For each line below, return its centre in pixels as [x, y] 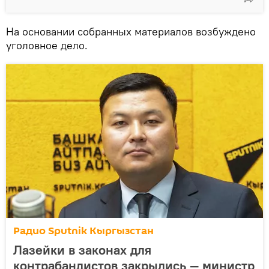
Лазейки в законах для [82, 250]
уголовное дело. [47, 46]
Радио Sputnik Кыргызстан [83, 231]
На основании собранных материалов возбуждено [131, 32]
